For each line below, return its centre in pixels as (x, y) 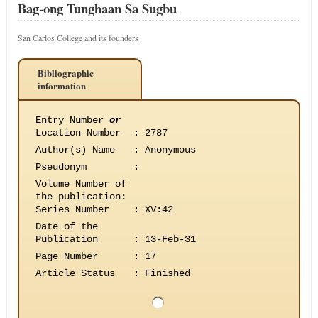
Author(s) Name (75, 150)
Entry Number (72, 120)
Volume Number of (81, 184)
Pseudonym (61, 167)
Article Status (75, 273)
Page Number (66, 256)
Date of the (66, 226)
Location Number (78, 133)
